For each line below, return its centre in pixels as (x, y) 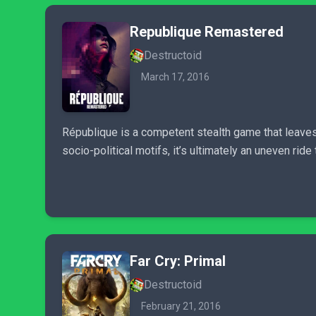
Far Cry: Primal (178, 261)
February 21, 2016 (181, 306)
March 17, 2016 (175, 77)
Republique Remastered (207, 32)
